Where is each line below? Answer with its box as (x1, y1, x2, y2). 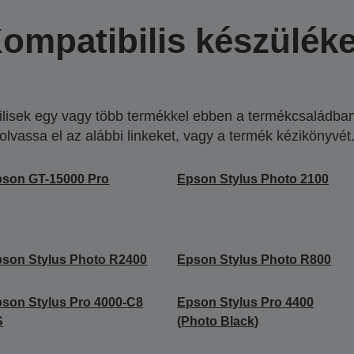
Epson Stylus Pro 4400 (176, 295, 314, 309)
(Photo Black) (176, 314, 258, 328)
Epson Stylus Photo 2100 (176, 171, 329, 186)
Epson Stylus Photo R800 (176, 252, 331, 266)
